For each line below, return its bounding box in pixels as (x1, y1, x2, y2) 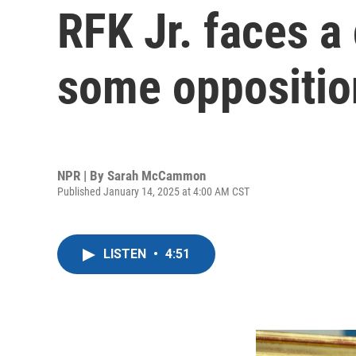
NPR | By (57, 167, 107, 184)
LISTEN (103, 246, 149, 261)
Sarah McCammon (107, 167, 206, 184)
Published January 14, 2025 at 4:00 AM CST (57, 184, 250, 198)
